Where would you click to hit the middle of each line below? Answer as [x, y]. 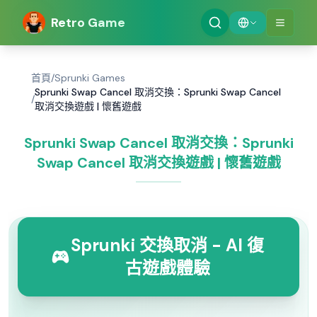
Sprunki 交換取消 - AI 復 [168, 245]
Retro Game [88, 23]
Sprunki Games [90, 78]
